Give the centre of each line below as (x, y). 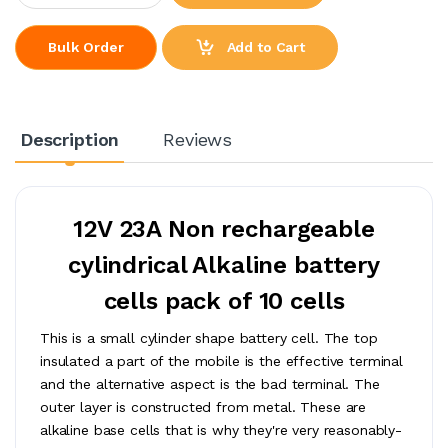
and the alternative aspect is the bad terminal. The (210, 383)
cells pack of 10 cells (224, 300)
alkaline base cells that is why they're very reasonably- (221, 429)
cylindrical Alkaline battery (224, 264)
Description (69, 139)
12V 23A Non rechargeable (224, 228)
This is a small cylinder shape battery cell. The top (209, 337)
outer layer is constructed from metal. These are (203, 406)
